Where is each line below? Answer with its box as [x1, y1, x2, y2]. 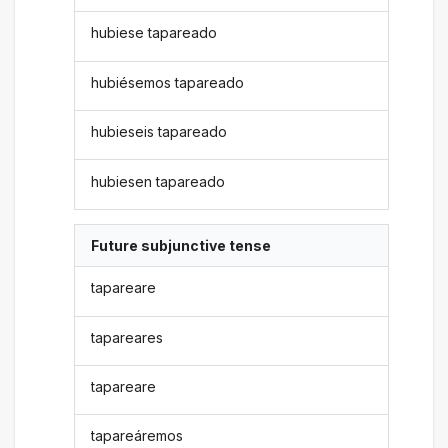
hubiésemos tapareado [91, 73, 245, 91]
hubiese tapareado [91, 24, 218, 42]
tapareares [91, 328, 164, 346]
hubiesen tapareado [91, 172, 226, 190]
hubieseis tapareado [91, 123, 228, 141]
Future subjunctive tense [91, 236, 272, 254]
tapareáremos [91, 427, 184, 445]
